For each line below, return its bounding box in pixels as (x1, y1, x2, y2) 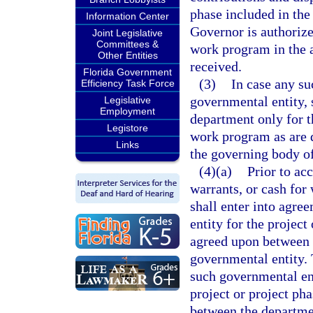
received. (190, 59, 242, 74)
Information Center (86, 10, 169, 22)
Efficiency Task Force (80, 78, 175, 89)
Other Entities (97, 50, 158, 61)
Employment (100, 105, 155, 117)
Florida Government (83, 66, 172, 78)
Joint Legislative (92, 27, 163, 38)
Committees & (96, 38, 159, 50)
